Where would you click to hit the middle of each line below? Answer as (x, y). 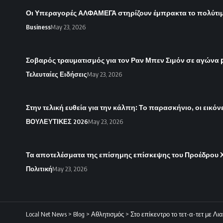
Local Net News (46, 214)
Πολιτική (39, 168)
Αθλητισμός (108, 214)
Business (38, 27)
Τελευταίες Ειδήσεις (56, 74)
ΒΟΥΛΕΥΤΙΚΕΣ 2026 (57, 121)
